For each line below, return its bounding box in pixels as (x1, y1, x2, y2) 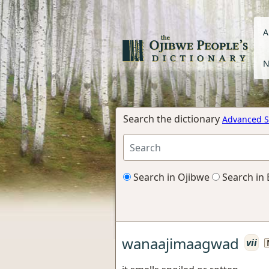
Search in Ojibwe (131, 171, 210, 184)
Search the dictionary (123, 112, 222, 125)
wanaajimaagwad (122, 233, 239, 253)
